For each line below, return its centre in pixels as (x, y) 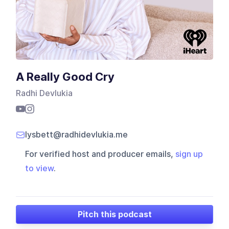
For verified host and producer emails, (100, 154)
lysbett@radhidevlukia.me (77, 135)
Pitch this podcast (114, 214)
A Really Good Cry (65, 77)
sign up (189, 154)
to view (40, 169)
